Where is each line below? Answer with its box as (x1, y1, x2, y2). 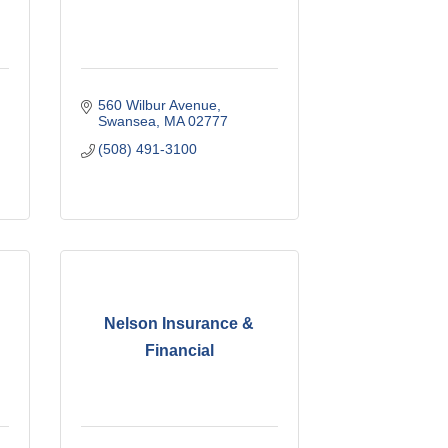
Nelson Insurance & (104, 315, 255, 333)
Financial (144, 342, 214, 360)
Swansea (98, 112, 157, 129)
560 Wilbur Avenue (98, 96, 218, 113)
